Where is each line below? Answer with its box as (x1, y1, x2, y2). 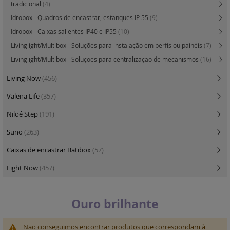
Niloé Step (7, 109, 40, 119)
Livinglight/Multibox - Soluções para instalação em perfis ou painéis (11, 41, 204, 50)
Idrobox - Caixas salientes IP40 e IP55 (11, 27, 118, 36)
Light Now (7, 163, 40, 173)
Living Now (7, 73, 42, 83)
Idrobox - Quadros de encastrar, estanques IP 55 (11, 13, 150, 22)
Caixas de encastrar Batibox (7, 145, 92, 155)
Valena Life (7, 91, 41, 101)
